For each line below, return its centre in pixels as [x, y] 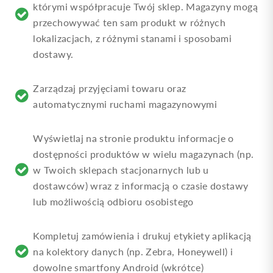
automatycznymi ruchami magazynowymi [125, 104]
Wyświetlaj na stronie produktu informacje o [133, 138]
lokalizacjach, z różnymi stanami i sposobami [133, 38]
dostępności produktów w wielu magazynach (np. [144, 154]
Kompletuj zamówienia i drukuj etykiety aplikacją [142, 235]
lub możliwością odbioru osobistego [113, 201]
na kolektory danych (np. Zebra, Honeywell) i [133, 251]
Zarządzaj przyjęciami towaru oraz [110, 88]
